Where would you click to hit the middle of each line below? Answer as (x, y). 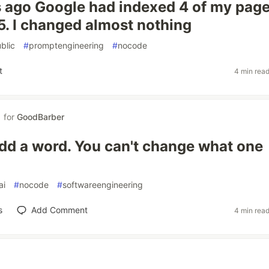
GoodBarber (41, 117)
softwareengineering (103, 185)
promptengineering (66, 45)
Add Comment (59, 210)
